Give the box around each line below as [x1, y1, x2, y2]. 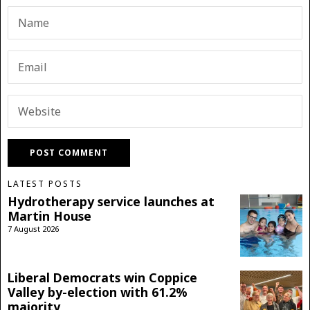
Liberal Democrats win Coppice [8, 269, 197, 286]
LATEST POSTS [8, 178, 82, 190]
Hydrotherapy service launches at [8, 193, 215, 210]
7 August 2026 [8, 224, 59, 235]
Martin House [8, 208, 91, 225]
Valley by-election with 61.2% [8, 284, 188, 301]
